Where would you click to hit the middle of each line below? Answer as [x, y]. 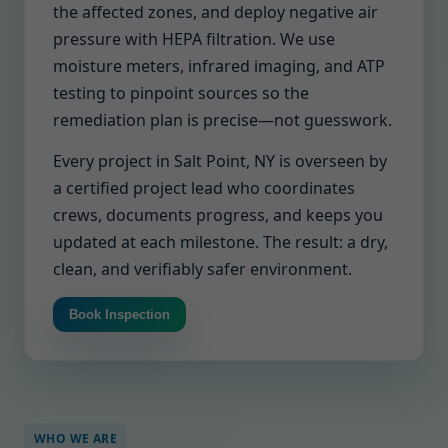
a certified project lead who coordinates [204, 188]
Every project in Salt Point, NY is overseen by [220, 161]
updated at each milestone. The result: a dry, [220, 242]
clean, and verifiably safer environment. [202, 269]
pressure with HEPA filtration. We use [194, 39]
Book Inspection [119, 314]
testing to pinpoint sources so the [181, 93]
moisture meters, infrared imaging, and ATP [219, 66]
